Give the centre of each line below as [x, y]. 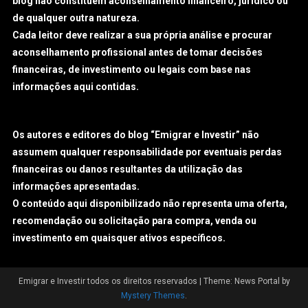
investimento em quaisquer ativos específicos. [119, 238]
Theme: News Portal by [246, 281]
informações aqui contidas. [76, 86]
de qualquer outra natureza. [76, 18]
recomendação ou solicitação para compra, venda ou [135, 220]
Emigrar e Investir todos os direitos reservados [109, 281]
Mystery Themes [153, 295]
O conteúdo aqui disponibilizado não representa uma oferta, [150, 203]
